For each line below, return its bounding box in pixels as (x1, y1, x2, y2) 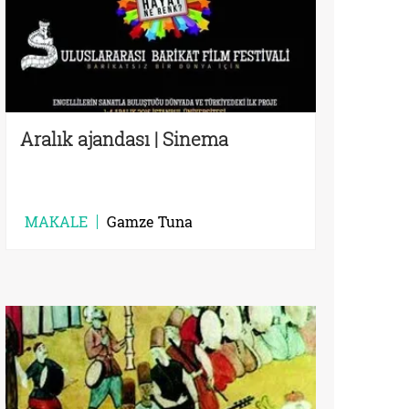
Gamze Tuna (107, 212, 193, 232)
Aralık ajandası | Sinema (20, 127, 228, 152)
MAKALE (25, 212, 88, 232)
